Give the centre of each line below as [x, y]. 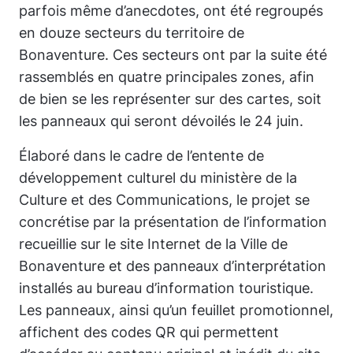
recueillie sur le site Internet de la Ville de [153, 244]
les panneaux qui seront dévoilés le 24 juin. [161, 121]
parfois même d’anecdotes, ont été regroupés [171, 11]
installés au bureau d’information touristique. [166, 288]
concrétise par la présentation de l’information [173, 222]
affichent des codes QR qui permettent [149, 332]
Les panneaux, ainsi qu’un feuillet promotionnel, [176, 310]
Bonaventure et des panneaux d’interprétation [173, 266]
